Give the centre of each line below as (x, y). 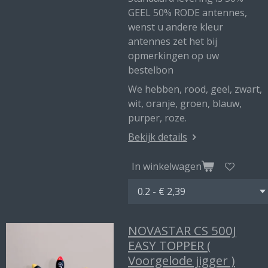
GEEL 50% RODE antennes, (188, 13)
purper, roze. (157, 118)
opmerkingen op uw (173, 56)
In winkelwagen (167, 166)
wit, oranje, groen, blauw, (185, 103)
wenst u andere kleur (176, 27)
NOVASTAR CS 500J (182, 230)
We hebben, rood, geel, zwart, (195, 89)
